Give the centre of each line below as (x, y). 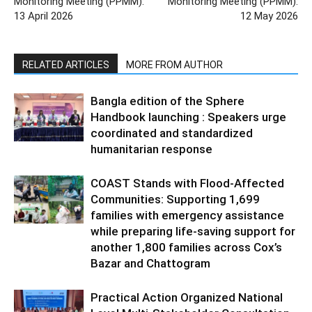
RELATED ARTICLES (66, 65)
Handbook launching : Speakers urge (188, 117)
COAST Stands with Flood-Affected (187, 184)
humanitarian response (151, 149)
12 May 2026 (269, 16)
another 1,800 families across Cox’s (186, 248)
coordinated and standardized (172, 133)
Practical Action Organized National (187, 298)
